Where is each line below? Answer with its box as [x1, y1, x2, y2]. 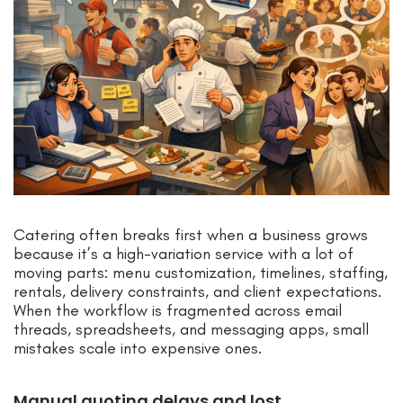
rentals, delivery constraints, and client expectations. [13, 282, 381, 302]
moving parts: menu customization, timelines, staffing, [13, 263, 388, 283]
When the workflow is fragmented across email [13, 300, 342, 321]
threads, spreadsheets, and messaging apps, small [13, 319, 369, 340]
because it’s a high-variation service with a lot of [13, 244, 354, 264]
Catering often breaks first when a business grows [13, 225, 368, 246]
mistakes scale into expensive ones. [13, 338, 262, 359]
